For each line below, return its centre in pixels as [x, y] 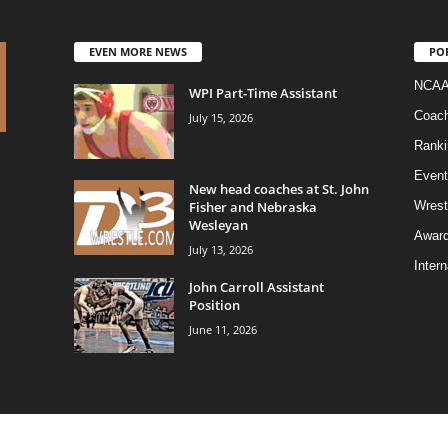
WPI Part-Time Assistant [262, 92]
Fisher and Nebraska [252, 206]
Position [214, 304]
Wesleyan [218, 224]
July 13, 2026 [220, 249]
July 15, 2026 [220, 117]
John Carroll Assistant [256, 286]
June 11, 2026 [222, 329]
